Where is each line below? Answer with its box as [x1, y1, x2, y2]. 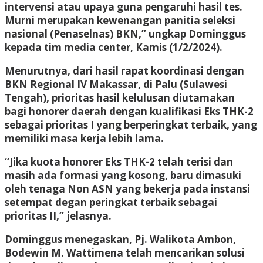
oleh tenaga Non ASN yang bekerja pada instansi [5, 181, 250, 195]
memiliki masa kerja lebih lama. [5, 131, 164, 145]
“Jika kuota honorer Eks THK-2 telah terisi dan [5, 154, 233, 168]
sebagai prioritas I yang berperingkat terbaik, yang [5, 117, 257, 131]
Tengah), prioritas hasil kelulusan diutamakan [5, 90, 235, 104]
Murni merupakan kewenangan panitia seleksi [5, 13, 235, 27]
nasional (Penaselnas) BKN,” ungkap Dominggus [5, 26, 246, 41]
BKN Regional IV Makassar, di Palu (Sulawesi [5, 77, 227, 91]
